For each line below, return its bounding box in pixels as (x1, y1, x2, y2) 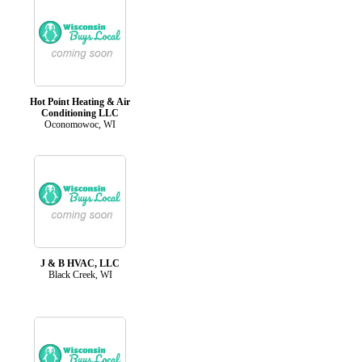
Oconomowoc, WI (44, 118, 116, 130)
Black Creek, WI (48, 268, 112, 280)
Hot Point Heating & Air (30, 95, 130, 107)
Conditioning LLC (41, 107, 119, 119)
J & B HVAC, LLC (40, 257, 120, 269)
